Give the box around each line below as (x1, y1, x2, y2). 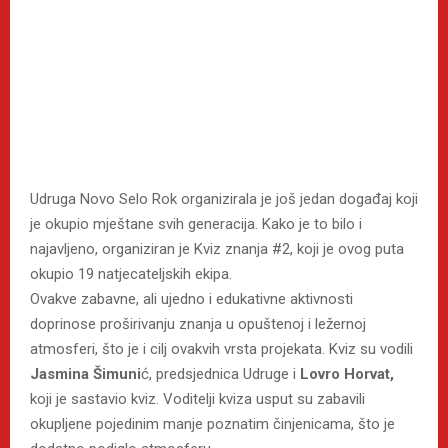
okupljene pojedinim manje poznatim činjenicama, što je (30, 415, 395, 434)
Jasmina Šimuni (30, 365, 141, 384)
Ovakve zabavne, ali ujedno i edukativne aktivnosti (30, 290, 353, 309)
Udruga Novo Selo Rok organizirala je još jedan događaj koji (30, 190, 418, 209)
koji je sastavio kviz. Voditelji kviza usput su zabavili (30, 390, 365, 409)
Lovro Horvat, (300, 365, 394, 384)
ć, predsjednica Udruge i (141, 365, 300, 384)
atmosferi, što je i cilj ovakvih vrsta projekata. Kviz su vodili (30, 340, 413, 359)
